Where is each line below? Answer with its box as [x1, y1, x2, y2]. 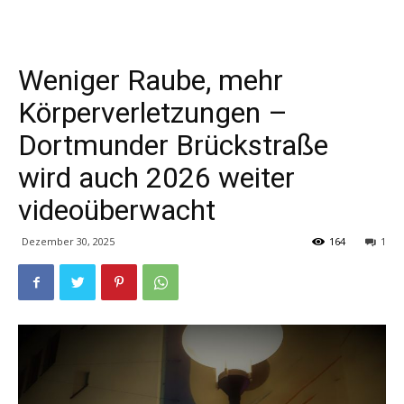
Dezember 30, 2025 [22, 234, 115, 248]
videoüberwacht [18, 193, 216, 227]
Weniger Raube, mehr [18, 63, 283, 97]
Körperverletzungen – [18, 96, 288, 130]
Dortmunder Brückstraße [18, 128, 328, 162]
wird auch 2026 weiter [18, 161, 295, 195]
